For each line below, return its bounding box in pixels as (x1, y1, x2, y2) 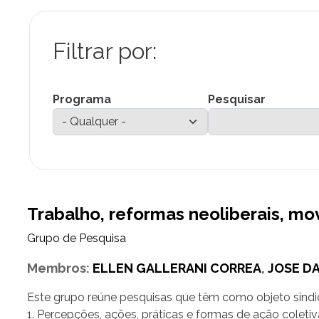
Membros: (26, 261, 93, 276)
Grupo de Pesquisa (26, 231, 126, 246)
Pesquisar (207, 93, 266, 107)
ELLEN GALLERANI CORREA (92, 261, 261, 276)
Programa (52, 93, 111, 107)
